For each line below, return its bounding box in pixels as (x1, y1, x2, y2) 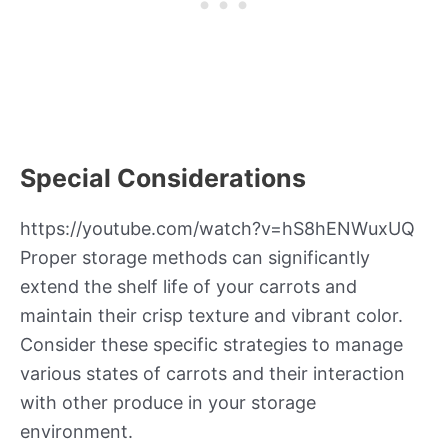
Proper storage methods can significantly (20, 247, 370, 269)
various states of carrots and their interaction (20, 363, 405, 385)
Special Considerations (20, 163, 306, 194)
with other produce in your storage (20, 392, 316, 414)
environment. (20, 421, 133, 443)
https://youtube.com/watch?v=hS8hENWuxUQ (20, 218, 415, 240)
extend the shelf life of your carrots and (20, 276, 357, 298)
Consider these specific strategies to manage (20, 334, 403, 356)
